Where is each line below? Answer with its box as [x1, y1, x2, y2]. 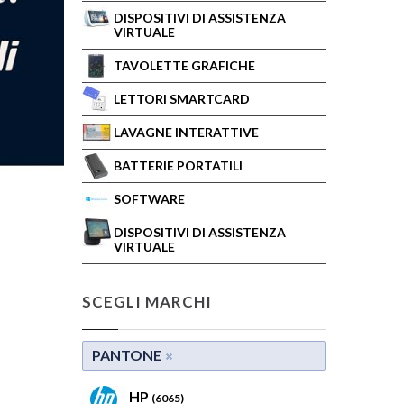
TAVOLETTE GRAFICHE [114, 58, 255, 73]
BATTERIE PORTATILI [114, 158, 243, 173]
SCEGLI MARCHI [82, 292, 213, 311]
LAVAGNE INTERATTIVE [114, 124, 259, 140]
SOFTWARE [114, 191, 185, 207]
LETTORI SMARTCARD [114, 91, 250, 106]
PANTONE [92, 346, 161, 363]
